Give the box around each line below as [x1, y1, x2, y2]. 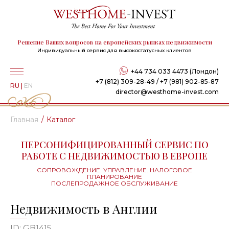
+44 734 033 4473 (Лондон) [131, 67, 219, 75]
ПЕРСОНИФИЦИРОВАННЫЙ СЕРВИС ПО [20, 138, 209, 151]
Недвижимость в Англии [10, 200, 157, 217]
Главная [10, 114, 38, 124]
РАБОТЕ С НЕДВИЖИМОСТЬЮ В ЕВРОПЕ [21, 149, 208, 162]
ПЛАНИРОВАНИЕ [87, 172, 142, 180]
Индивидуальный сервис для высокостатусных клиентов [37, 47, 192, 54]
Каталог [47, 114, 75, 124]
